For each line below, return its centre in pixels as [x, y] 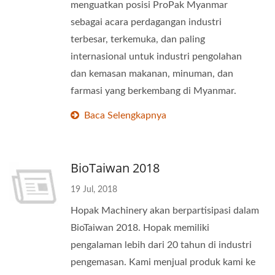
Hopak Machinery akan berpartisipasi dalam [165, 211]
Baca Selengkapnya [125, 115]
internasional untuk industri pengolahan [156, 56]
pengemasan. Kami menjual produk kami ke [163, 262]
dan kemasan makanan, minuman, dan [152, 74]
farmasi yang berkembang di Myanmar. [153, 91]
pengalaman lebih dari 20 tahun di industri [161, 245]
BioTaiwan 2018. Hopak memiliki [140, 228]
